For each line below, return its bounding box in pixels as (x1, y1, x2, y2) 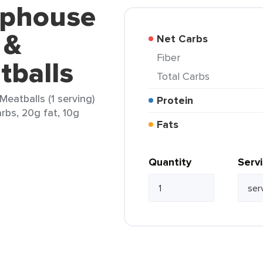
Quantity (149, 154, 191, 170)
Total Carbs (162, 69, 210, 83)
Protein (163, 93, 193, 108)
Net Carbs (164, 31, 208, 46)
